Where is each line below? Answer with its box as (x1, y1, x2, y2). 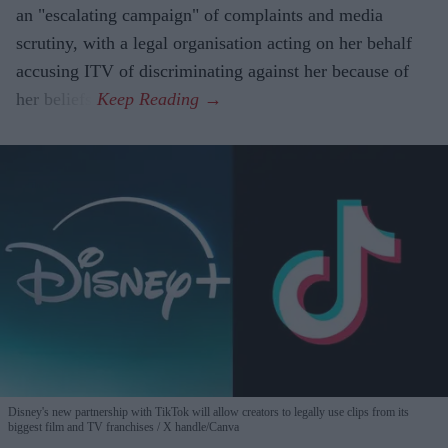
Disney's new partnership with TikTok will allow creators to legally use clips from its (8, 405, 409, 420)
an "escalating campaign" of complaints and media (16, 5, 383, 26)
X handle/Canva (160, 420, 239, 435)
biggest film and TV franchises (8, 420, 154, 435)
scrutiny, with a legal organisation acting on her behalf (16, 33, 412, 54)
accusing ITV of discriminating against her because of (16, 61, 409, 82)
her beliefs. (16, 89, 97, 110)
